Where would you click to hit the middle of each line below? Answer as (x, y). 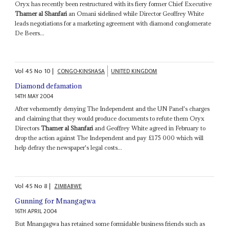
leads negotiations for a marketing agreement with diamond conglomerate (113, 23)
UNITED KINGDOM (134, 72)
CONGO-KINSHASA (81, 72)
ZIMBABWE (68, 186)
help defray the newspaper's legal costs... (69, 148)
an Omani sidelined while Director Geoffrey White (136, 13)
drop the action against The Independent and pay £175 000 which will (109, 138)
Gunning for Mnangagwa (55, 201)
